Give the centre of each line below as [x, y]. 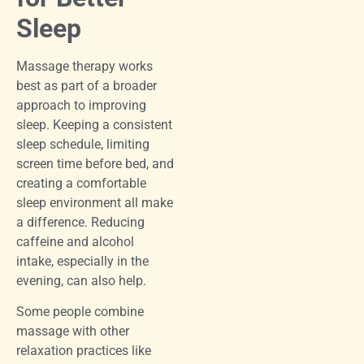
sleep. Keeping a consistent [94, 124]
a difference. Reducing [80, 222]
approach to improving [81, 105]
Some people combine [80, 312]
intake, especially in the [82, 261]
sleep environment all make [95, 202]
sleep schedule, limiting [83, 144]
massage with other [73, 331]
